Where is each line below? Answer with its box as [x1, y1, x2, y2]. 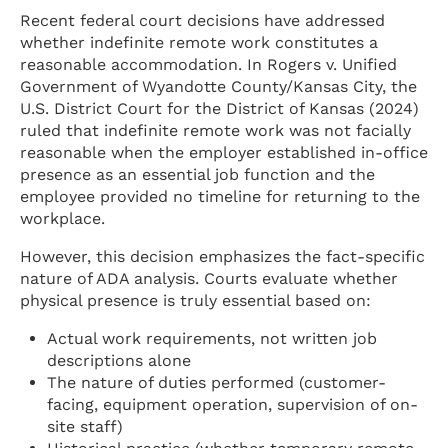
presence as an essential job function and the [20, 164, 375, 184]
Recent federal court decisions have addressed [20, 10, 385, 30]
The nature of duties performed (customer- [47, 372, 387, 392]
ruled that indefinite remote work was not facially [20, 120, 411, 140]
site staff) [47, 416, 124, 436]
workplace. [20, 208, 105, 228]
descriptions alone [47, 350, 192, 370]
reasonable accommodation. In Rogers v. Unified [20, 54, 397, 74]
